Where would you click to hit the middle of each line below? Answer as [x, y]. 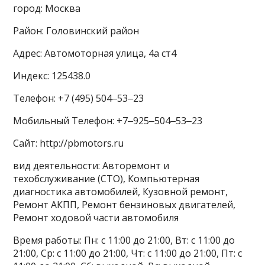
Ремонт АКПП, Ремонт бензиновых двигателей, [125, 205]
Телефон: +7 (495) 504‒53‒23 [79, 98]
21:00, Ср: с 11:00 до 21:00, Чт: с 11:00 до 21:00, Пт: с [128, 253]
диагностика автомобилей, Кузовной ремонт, [121, 192]
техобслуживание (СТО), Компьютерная [106, 179]
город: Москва [47, 9]
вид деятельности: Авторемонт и [91, 166]
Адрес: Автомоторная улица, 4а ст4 [95, 54]
